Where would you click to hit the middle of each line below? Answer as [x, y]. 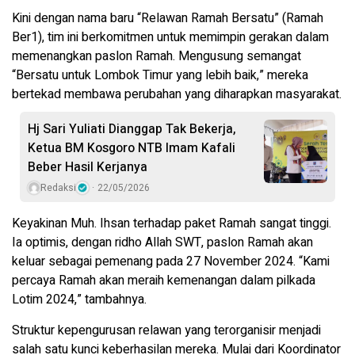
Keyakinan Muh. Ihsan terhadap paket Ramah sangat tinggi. [172, 224]
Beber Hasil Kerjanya [88, 168]
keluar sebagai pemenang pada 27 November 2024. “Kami [171, 262]
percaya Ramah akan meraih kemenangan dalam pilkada [164, 281]
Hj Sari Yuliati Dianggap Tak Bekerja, [132, 130]
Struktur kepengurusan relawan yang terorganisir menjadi [166, 331]
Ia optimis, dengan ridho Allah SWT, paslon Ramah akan [162, 243]
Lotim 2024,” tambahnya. [79, 300]
